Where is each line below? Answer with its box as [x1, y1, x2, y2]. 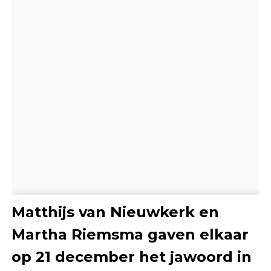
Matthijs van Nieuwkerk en [11, 203, 219, 221]
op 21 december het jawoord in [11, 247, 252, 266]
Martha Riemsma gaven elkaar [11, 225, 249, 243]
